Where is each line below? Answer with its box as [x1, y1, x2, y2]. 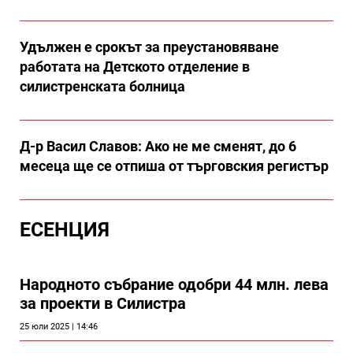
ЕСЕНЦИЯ [20, 217, 110, 241]
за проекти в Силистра [20, 293, 186, 313]
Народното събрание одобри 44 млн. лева [20, 274, 329, 294]
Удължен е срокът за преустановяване [20, 38, 279, 55]
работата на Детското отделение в [20, 58, 250, 75]
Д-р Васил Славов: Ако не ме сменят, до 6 [20, 137, 296, 154]
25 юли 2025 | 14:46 [20, 321, 98, 332]
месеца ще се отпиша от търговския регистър [20, 157, 329, 174]
